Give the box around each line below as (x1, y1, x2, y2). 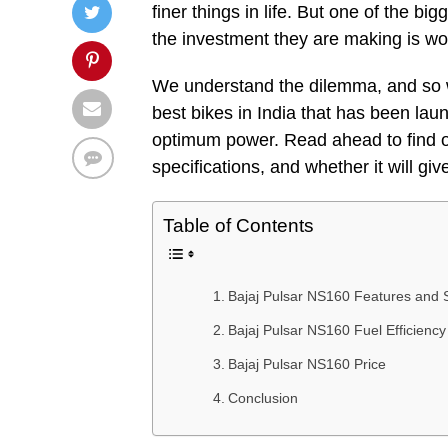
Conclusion (227, 390, 298, 406)
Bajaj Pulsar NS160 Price (227, 356, 386, 372)
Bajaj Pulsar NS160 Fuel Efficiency (227, 322, 446, 338)
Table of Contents (163, 215, 314, 236)
